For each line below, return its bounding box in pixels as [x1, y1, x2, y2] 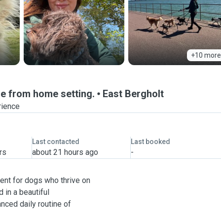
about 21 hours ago [32, 147, 98, 157]
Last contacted [32, 138, 79, 146]
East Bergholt [103, 88, 164, 100]
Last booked [130, 138, 170, 146]
